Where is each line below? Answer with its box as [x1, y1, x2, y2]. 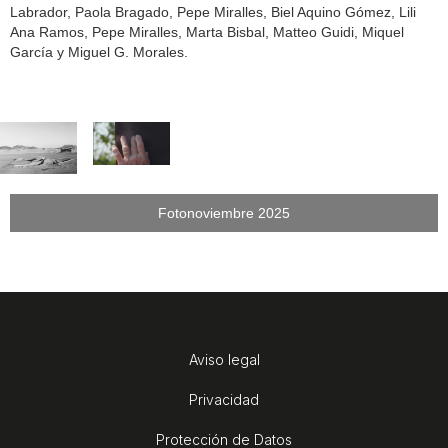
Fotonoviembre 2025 [158, 204, 290, 221]
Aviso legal [188, 350, 260, 368]
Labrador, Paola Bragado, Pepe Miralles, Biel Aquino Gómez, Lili [10, 3, 416, 20]
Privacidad [189, 390, 259, 408]
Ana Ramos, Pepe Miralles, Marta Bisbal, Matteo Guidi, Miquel [10, 23, 404, 40]
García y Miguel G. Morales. [10, 43, 188, 60]
